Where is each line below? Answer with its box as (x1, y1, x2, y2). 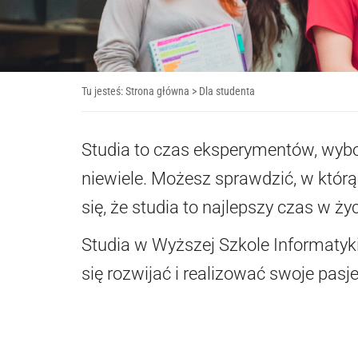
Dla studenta (199, 85, 255, 98)
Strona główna (125, 85, 189, 98)
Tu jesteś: (82, 85, 125, 98)
